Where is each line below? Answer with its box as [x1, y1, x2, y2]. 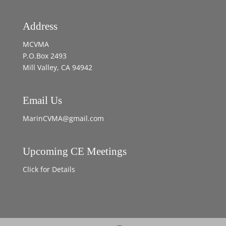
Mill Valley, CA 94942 [22, 63, 92, 72]
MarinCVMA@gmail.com [22, 114, 104, 124]
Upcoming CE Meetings [22, 145, 127, 158]
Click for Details [22, 164, 75, 175]
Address [22, 20, 58, 32]
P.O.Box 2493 [22, 51, 67, 61]
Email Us [22, 94, 62, 107]
